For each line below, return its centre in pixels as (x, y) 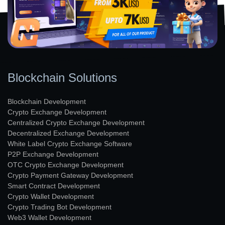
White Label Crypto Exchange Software (70, 143)
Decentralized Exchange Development (68, 133)
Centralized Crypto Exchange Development (76, 122)
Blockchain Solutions (62, 77)
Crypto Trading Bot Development (60, 207)
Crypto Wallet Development (51, 196)
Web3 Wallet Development (49, 217)
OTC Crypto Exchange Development (66, 164)
